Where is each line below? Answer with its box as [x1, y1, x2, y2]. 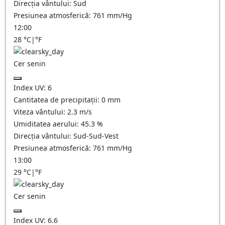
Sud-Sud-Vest [73, 131, 119, 141]
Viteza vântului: [14, 107, 67, 117]
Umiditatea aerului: [14, 119, 81, 129]
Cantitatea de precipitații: [14, 95, 101, 104]
